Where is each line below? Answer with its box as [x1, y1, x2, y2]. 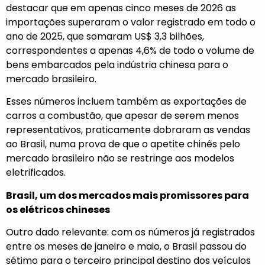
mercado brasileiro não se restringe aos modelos [6, 151, 234, 166]
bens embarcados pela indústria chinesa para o [6, 57, 228, 72]
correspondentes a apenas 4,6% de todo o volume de [6, 43, 254, 57]
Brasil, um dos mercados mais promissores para [6, 188, 249, 202]
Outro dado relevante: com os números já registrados [6, 225, 255, 239]
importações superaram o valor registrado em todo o [6, 15, 256, 29]
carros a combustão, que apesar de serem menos [6, 109, 239, 123]
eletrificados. [6, 166, 66, 180]
